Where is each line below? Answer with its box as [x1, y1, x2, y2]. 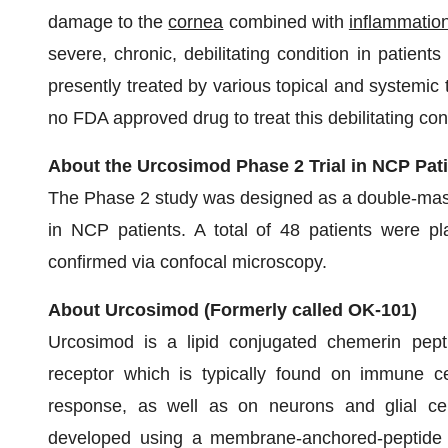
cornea [168, 12, 224, 32]
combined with [223, 12, 349, 32]
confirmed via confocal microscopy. [48, 252, 327, 272]
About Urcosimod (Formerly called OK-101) [48, 300, 417, 320]
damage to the [48, 12, 169, 32]
